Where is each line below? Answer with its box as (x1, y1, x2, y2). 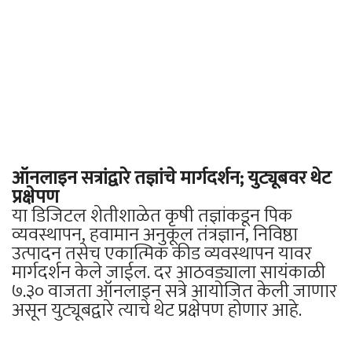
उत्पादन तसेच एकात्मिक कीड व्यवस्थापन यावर (12, 237, 312, 269)
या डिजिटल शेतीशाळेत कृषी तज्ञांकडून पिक (12, 200, 292, 232)
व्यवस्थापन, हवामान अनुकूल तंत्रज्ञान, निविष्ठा (12, 218, 298, 251)
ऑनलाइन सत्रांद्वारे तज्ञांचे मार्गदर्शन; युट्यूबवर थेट (12, 162, 332, 194)
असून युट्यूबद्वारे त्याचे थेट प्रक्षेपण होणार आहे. (12, 294, 302, 326)
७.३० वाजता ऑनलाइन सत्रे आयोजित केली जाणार (12, 275, 337, 307)
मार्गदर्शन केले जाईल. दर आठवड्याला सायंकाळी (12, 256, 325, 288)
